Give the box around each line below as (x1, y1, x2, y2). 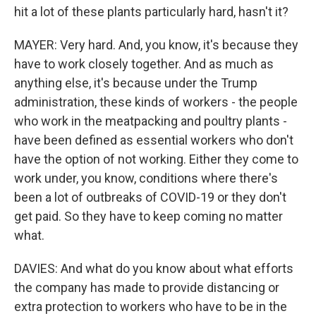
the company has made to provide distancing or (14, 280, 279, 296)
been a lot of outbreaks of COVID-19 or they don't (14, 190, 286, 205)
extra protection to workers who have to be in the (14, 299, 287, 315)
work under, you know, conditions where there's (14, 171, 278, 186)
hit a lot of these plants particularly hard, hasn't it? (14, 4, 288, 20)
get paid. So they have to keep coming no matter (14, 209, 283, 224)
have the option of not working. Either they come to (14, 152, 298, 167)
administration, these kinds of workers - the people (14, 95, 298, 110)
